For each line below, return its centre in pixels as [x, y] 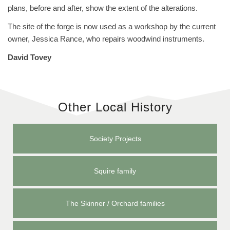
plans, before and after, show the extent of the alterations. [103, 8]
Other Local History [115, 107]
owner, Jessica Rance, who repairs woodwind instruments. [106, 39]
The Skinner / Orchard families [115, 203]
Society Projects [115, 139]
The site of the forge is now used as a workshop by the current [112, 26]
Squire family [115, 171]
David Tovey [30, 57]
